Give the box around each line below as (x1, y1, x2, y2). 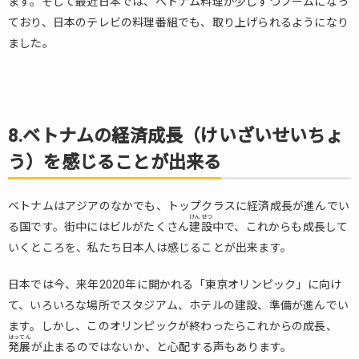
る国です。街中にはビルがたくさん (8, 220, 190, 233)
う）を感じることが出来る (8, 152, 222, 172)
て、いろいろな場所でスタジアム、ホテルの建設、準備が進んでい (8, 299, 349, 312)
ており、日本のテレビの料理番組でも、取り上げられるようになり (8, 16, 349, 29)
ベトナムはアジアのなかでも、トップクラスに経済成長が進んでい (8, 200, 349, 212)
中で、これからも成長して (212, 220, 349, 233)
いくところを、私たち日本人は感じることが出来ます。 (8, 241, 292, 254)
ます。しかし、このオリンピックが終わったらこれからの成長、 (8, 320, 337, 333)
